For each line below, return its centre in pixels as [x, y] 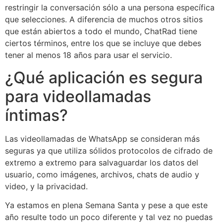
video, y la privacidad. [46, 186]
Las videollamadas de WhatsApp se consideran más [102, 139]
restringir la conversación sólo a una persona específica [110, 8]
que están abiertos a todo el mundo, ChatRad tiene [101, 31]
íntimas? [36, 115]
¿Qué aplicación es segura [104, 77]
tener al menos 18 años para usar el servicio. [88, 55]
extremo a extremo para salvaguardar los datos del [102, 162]
